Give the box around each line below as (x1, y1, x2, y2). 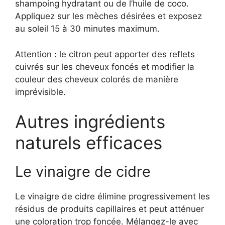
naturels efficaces (15, 132, 162, 153)
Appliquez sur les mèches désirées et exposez (15, 11, 202, 21)
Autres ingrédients (15, 111, 165, 132)
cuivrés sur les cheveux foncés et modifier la (15, 61, 194, 72)
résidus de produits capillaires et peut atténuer (15, 204, 204, 214)
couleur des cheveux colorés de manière (15, 74, 178, 84)
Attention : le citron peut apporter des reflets (15, 49, 195, 59)
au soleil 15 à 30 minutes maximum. (15, 24, 160, 34)
